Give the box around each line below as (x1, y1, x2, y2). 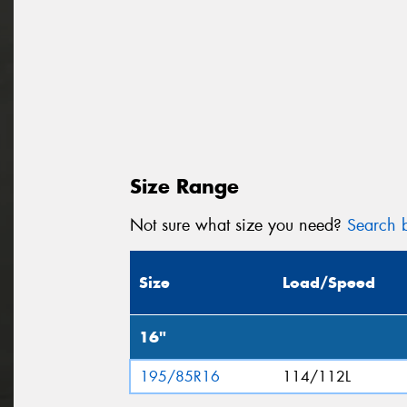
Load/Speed (283, 273, 375, 293)
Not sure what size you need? (130, 213, 347, 236)
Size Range (130, 173, 239, 199)
